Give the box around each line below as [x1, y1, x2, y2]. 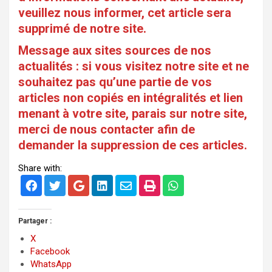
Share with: [18, 163, 62, 174]
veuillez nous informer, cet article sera [18, 5, 231, 20]
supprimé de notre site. [18, 21, 146, 36]
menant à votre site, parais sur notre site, [18, 106, 247, 121]
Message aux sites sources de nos [18, 42, 211, 58]
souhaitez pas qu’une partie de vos [18, 74, 212, 89]
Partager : [18, 217, 52, 226]
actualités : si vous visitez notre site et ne [18, 58, 249, 73]
